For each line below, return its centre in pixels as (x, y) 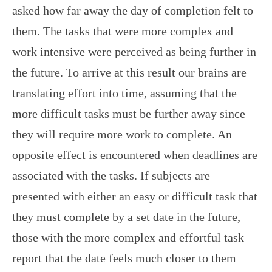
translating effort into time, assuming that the (124, 93)
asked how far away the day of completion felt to (133, 10)
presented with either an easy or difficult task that (135, 196)
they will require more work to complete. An (122, 134)
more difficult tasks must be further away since (129, 113)
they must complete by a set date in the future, (126, 216)
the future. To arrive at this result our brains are (129, 72)
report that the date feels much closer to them (124, 258)
